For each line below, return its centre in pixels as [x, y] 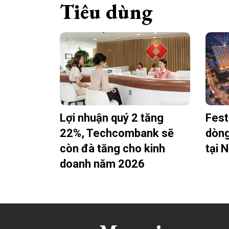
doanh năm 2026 [102, 164]
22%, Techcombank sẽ [117, 133]
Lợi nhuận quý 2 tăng [112, 118]
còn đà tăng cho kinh [112, 149]
